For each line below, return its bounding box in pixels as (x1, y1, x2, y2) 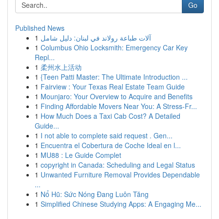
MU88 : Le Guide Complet (41, 150, 121, 160)
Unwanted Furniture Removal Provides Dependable (41, 170, 200, 179)
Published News (15, 23, 65, 33)
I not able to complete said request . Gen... (41, 131, 173, 140)
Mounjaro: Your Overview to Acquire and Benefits (41, 91, 193, 101)
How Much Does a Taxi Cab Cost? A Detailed (41, 111, 180, 121)
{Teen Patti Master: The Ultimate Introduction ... (41, 72, 188, 82)
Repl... (35, 52, 55, 62)
